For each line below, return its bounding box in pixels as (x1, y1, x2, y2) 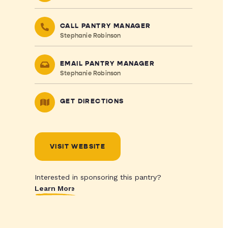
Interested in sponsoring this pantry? (34, 173, 161, 181)
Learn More (34, 184, 76, 192)
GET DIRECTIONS (60, 97, 124, 105)
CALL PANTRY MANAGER (60, 22, 151, 30)
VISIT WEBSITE (49, 142, 106, 151)
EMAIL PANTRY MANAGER (60, 60, 155, 68)
